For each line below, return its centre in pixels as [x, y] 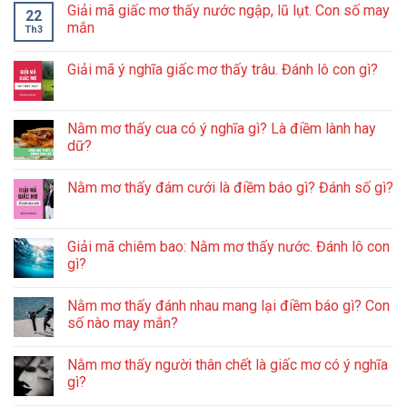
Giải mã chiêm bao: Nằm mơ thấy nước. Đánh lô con [228, 246]
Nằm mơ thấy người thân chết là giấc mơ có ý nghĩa [228, 364]
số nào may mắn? [123, 323]
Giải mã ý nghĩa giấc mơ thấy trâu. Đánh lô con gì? [223, 69]
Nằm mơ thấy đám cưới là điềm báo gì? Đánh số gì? [230, 187]
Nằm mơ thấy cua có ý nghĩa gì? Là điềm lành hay [222, 128]
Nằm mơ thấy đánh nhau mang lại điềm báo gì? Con [228, 305]
